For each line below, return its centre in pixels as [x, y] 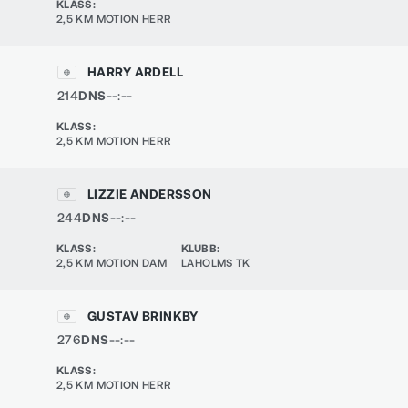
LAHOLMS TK [216, 262]
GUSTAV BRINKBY [143, 316]
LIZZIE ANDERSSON [150, 194]
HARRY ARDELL [136, 71]
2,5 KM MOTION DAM [112, 262]
